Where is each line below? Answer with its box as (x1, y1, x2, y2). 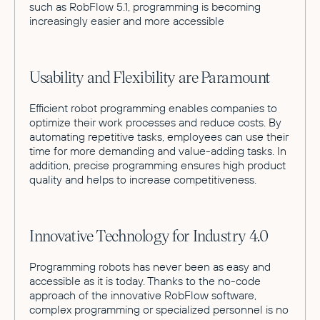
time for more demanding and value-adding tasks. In (29, 144, 286, 158)
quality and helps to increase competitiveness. (29, 172, 256, 186)
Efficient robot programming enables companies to (29, 101, 277, 115)
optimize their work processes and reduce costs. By (29, 115, 281, 129)
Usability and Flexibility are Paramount (29, 66, 271, 87)
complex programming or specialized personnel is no (29, 302, 289, 316)
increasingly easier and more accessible (29, 14, 224, 28)
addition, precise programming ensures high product (29, 158, 286, 172)
